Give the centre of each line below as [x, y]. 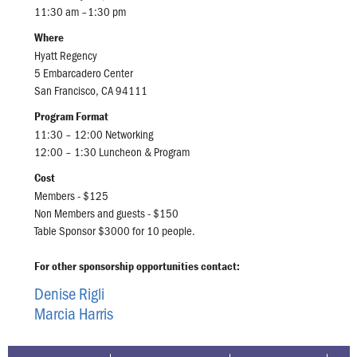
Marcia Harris [73, 313]
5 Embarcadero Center [83, 73]
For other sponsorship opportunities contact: [137, 266]
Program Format [71, 116]
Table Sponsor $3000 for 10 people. [114, 231]
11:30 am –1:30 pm [80, 12]
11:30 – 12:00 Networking [93, 134]
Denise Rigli [69, 293]
